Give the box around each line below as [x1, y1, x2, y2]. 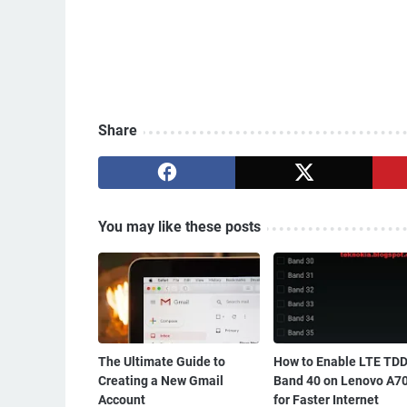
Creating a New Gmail [98, 373, 223, 389]
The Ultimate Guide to [98, 354, 225, 370]
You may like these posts [98, 218, 261, 236]
